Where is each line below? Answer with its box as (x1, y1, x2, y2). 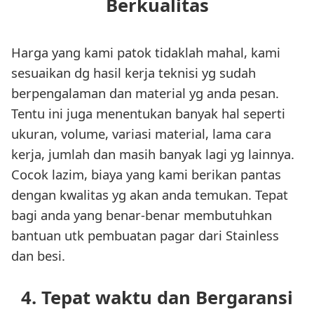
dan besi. (11, 247, 65, 265)
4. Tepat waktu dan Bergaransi (21, 285, 293, 310)
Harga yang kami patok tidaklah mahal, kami (11, 43, 280, 62)
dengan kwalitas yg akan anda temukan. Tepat (11, 186, 288, 204)
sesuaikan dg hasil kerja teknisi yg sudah (11, 64, 256, 82)
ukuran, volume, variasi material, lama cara (11, 125, 271, 143)
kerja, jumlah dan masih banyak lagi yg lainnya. (11, 145, 294, 163)
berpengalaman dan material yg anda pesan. (11, 84, 279, 102)
